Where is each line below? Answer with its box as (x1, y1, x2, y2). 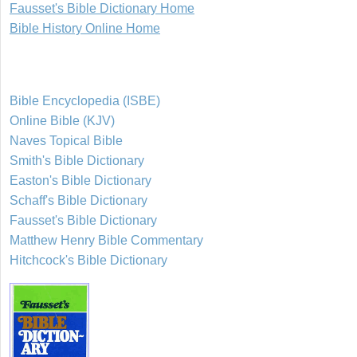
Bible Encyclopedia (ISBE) (10, 94, 160, 108)
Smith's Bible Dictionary (10, 154, 144, 168)
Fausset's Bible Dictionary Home (10, 2, 194, 16)
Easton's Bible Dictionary (10, 174, 151, 188)
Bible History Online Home (10, 22, 160, 36)
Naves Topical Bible (10, 134, 123, 148)
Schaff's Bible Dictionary (10, 194, 147, 208)
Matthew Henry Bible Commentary (10, 233, 203, 248)
